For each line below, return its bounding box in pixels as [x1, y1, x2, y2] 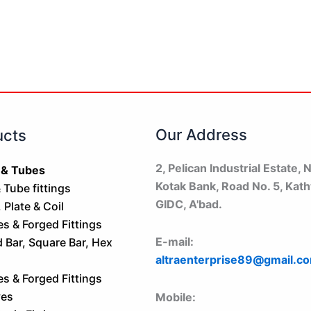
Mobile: [155, 290, 196, 304]
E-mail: [155, 235, 194, 249]
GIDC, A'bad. [155, 197, 222, 211]
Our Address [155, 126, 247, 144]
